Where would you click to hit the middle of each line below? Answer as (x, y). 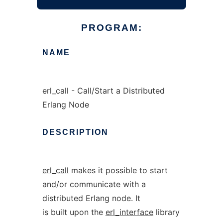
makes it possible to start (118, 170)
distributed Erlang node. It (91, 198)
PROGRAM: (111, 28)
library (166, 212)
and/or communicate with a (94, 184)
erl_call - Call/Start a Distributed (103, 91)
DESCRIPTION (75, 132)
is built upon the (74, 212)
